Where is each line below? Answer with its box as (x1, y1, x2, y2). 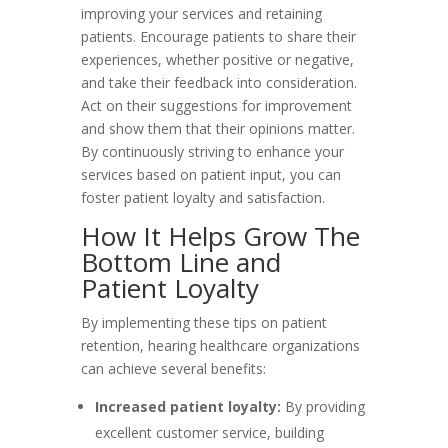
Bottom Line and (80, 244, 281, 280)
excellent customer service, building (94, 423, 324, 442)
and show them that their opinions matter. (80, 119, 355, 138)
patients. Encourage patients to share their (80, 27, 356, 46)
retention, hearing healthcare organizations (80, 336, 360, 355)
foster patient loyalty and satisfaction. (80, 188, 325, 207)
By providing (280, 397, 365, 416)
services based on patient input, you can (80, 165, 341, 184)
